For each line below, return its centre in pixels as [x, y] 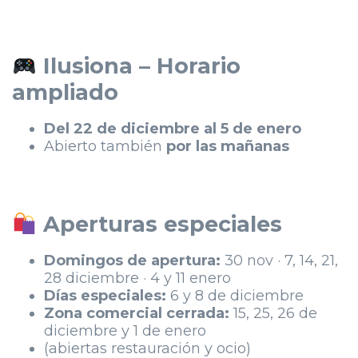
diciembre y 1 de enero [125, 331]
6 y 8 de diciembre [237, 296]
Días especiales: [107, 296]
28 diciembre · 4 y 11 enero [137, 278]
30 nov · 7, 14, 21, [281, 261]
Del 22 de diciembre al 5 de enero [173, 129]
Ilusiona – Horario [138, 66]
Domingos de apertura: [134, 261]
